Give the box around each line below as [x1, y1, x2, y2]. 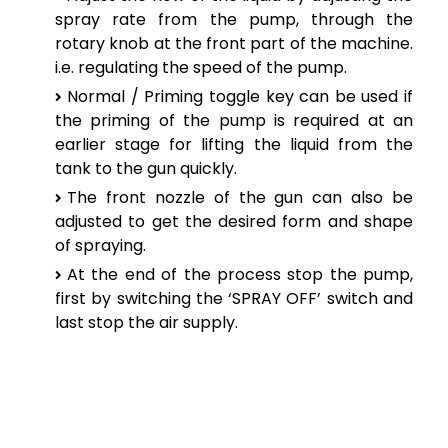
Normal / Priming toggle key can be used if [67, 84, 413, 108]
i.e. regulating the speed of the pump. [55, 55, 347, 79]
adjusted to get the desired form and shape [55, 209, 413, 233]
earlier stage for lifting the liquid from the [55, 132, 413, 156]
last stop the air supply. [55, 310, 238, 334]
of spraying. [55, 233, 146, 257]
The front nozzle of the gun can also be [67, 185, 413, 209]
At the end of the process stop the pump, [67, 262, 413, 286]
